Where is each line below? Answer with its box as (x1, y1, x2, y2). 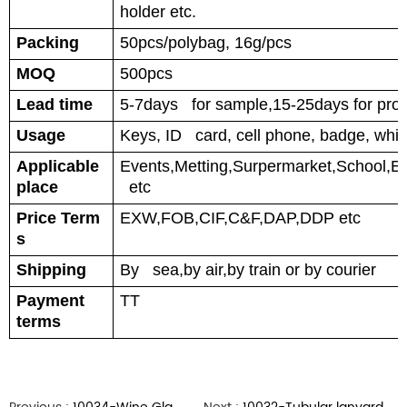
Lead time (16, 95, 93, 114)
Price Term (16, 209, 100, 227)
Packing (16, 34, 79, 52)
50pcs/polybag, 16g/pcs (120, 34, 292, 52)
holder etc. (120, 3, 196, 21)
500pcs (120, 65, 173, 83)
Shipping (16, 261, 86, 279)
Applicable (16, 157, 99, 175)
